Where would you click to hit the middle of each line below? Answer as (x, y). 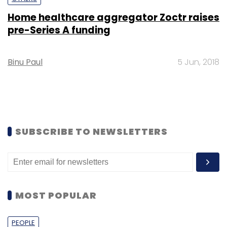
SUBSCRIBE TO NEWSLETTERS (91, 131)
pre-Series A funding (59, 30)
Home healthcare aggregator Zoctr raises (113, 17)
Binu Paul (25, 62)
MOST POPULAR (56, 195)
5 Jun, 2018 (198, 62)
